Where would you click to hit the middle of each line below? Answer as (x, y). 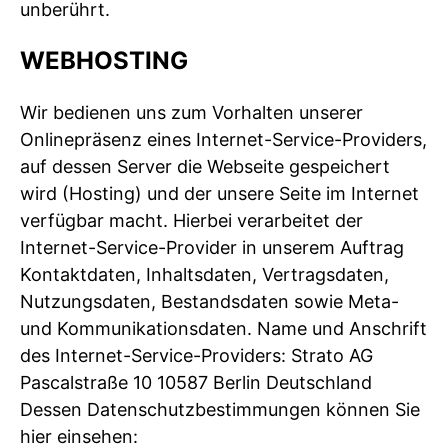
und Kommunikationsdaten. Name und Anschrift (223, 328)
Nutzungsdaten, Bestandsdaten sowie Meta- (209, 301)
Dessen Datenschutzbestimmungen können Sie (220, 409)
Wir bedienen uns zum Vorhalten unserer (191, 112)
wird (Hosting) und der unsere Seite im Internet (219, 193)
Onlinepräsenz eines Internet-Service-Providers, (223, 139)
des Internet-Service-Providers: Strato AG (196, 355)
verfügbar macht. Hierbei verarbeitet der (191, 220)
